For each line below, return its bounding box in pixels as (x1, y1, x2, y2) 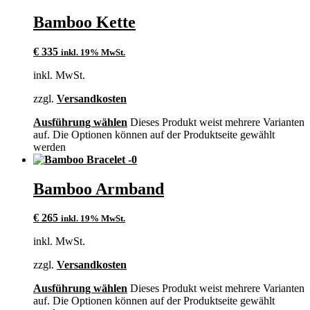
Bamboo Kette (33, 12, 136, 31)
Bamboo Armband (33, 179, 164, 198)
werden (33, 140, 66, 153)
